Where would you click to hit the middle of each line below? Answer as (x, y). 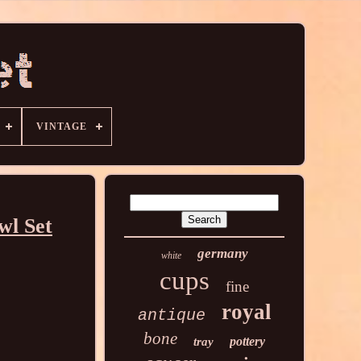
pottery (248, 341)
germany (222, 253)
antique (171, 315)
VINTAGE (61, 127)
